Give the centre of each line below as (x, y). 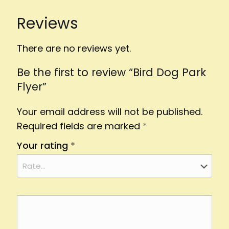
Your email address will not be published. (110, 111)
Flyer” (32, 86)
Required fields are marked (80, 126)
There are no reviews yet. (74, 48)
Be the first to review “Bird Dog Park (111, 72)
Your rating (44, 145)
